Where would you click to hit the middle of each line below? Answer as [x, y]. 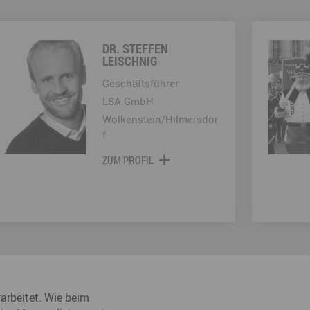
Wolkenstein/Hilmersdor [160, 119]
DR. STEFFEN [135, 48]
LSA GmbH [128, 101]
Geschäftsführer [140, 83]
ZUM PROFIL [128, 159]
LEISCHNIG [130, 61]
